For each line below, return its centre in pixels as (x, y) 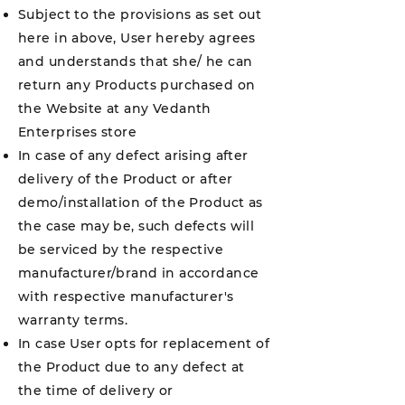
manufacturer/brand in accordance (139, 273)
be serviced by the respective (121, 250)
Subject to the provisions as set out (140, 14)
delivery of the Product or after (126, 179)
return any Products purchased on (137, 85)
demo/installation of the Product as (141, 202)
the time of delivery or (96, 391)
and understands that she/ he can (136, 61)
